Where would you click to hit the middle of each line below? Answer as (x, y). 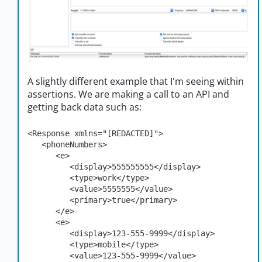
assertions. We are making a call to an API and (128, 94)
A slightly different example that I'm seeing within (136, 81)
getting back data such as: (85, 107)
